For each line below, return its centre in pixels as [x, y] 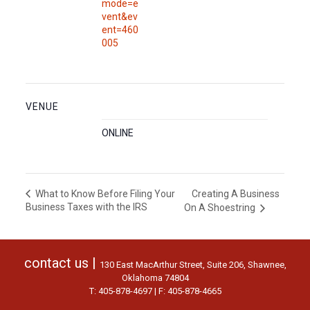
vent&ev [119, 17]
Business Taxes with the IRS [86, 207]
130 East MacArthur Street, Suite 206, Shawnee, [193, 264]
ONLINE [117, 133]
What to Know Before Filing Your [104, 194]
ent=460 [120, 30]
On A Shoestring [220, 208]
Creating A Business [235, 194]
